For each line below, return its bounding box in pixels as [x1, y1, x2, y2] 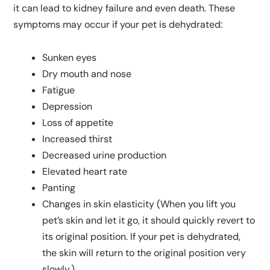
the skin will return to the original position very [42, 246, 246, 259]
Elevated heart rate [42, 165, 128, 178]
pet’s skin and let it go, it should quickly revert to [42, 213, 256, 227]
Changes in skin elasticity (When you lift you [42, 197, 236, 210]
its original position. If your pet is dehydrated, [42, 230, 241, 243]
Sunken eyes [42, 51, 97, 64]
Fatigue [42, 83, 75, 96]
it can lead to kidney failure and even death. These [13, 1, 236, 14]
